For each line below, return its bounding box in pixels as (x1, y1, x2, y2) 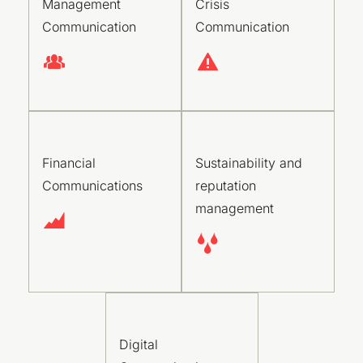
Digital (118, 336, 158, 352)
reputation (195, 177, 256, 194)
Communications (42, 177, 143, 194)
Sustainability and (195, 155, 302, 171)
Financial (42, 155, 96, 171)
